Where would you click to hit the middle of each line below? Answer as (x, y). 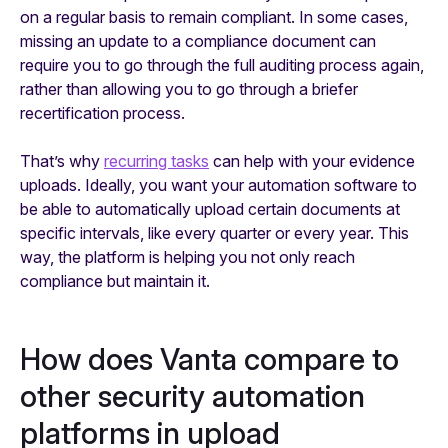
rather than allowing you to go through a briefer (189, 89)
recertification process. (102, 113)
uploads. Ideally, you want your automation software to (218, 185)
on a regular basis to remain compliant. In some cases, (214, 17)
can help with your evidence (312, 161)
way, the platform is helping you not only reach (187, 257)
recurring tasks (156, 161)
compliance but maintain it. (115, 281)
